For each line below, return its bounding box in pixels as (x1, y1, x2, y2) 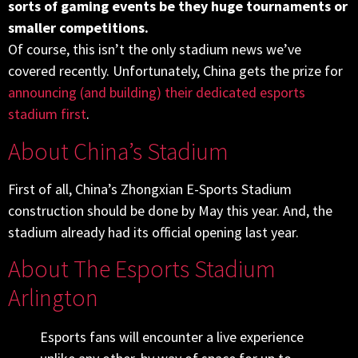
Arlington (8, 282, 98, 313)
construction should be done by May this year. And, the (8, 201, 332, 220)
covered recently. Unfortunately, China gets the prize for (8, 62, 343, 81)
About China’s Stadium (8, 135, 229, 166)
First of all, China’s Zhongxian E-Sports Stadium (8, 179, 292, 198)
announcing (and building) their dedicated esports (8, 83, 305, 102)
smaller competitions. (8, 18, 149, 38)
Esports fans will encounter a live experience (40, 328, 304, 347)
